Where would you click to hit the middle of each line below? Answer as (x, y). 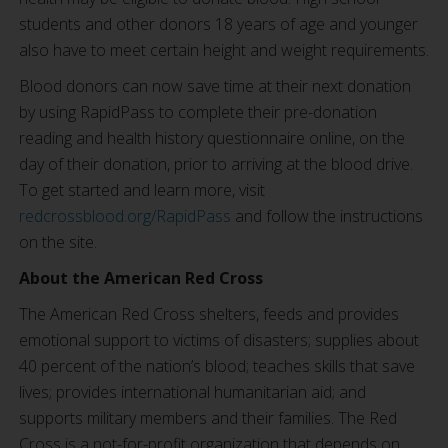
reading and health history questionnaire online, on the (212, 138)
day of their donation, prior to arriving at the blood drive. (216, 164)
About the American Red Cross (141, 278)
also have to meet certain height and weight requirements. (224, 50)
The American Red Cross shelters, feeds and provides (209, 314)
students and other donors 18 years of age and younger (218, 24)
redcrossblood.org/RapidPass (125, 216)
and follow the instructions (327, 216)
